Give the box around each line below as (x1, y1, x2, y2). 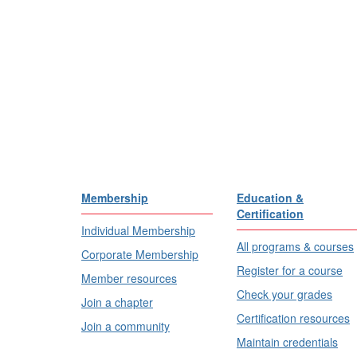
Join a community (81, 318, 170, 334)
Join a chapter (81, 294, 153, 310)
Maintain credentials (237, 334, 338, 350)
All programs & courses (237, 238, 354, 254)
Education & (237, 190, 304, 206)
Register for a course (237, 262, 343, 278)
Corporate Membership (81, 246, 198, 262)
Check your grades (237, 286, 332, 302)
